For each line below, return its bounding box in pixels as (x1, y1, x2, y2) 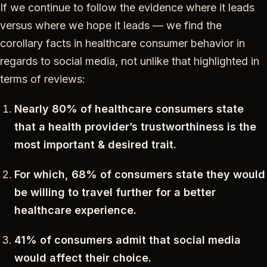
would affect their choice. (14, 251, 151, 264)
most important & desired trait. (14, 138, 176, 151)
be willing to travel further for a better (14, 185, 216, 198)
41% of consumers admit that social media (14, 233, 241, 246)
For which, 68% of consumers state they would (14, 167, 265, 181)
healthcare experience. (14, 203, 136, 216)
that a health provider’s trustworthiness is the (14, 120, 256, 133)
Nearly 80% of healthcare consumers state (14, 102, 244, 115)
